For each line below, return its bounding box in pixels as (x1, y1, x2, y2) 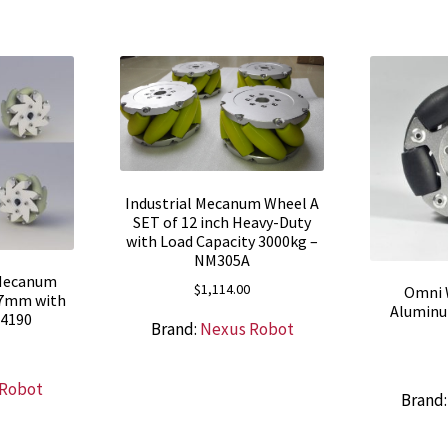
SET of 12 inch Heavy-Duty (133, 211, 312, 232)
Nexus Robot (199, 318, 294, 341)
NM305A (194, 249, 251, 270)
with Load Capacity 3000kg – (126, 230, 319, 251)
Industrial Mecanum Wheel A (125, 192, 320, 213)
